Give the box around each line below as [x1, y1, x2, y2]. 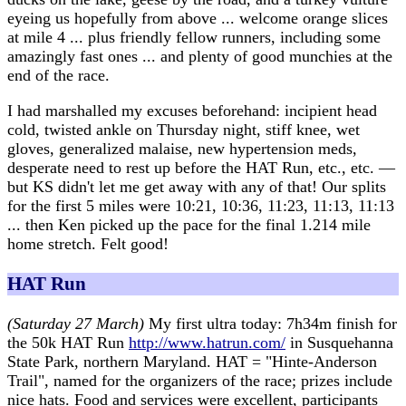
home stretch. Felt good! [7, 234, 169, 253]
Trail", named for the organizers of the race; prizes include [7, 371, 392, 390]
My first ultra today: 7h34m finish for [144, 314, 397, 333]
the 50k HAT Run [7, 333, 129, 352]
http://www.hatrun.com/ [129, 333, 285, 352]
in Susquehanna [285, 333, 393, 352]
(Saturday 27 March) [7, 314, 144, 333]
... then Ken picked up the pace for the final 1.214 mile [7, 215, 371, 234]
